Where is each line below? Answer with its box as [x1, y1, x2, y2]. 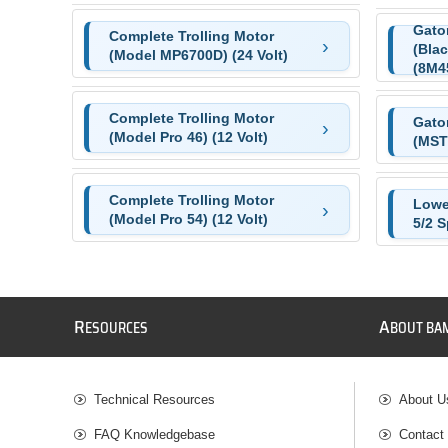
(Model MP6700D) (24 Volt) [108, 46, 288, 63]
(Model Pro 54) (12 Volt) [108, 210, 268, 227]
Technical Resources [94, 391, 216, 407]
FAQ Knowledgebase [94, 426, 216, 442]
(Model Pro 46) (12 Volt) [108, 128, 268, 145]
